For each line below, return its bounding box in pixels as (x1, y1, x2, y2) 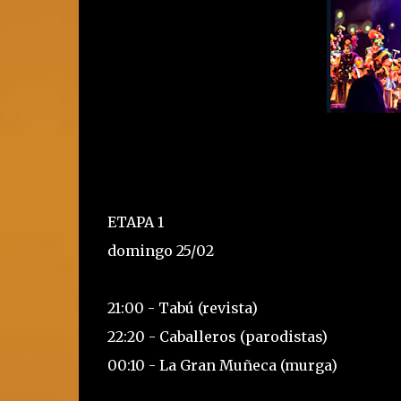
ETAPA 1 (107, 213, 164, 231)
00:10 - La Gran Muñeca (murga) (107, 356, 337, 374)
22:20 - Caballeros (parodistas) (107, 328, 328, 346)
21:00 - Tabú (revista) (107, 299, 258, 317)
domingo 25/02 (107, 242, 214, 260)
